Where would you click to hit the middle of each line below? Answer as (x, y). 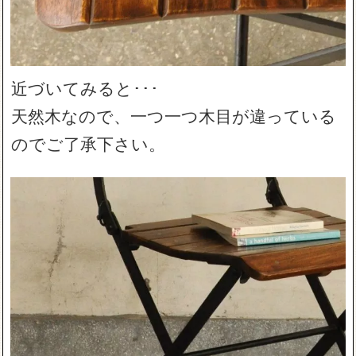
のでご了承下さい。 (89, 143)
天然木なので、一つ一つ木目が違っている (174, 116)
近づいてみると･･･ (85, 88)
